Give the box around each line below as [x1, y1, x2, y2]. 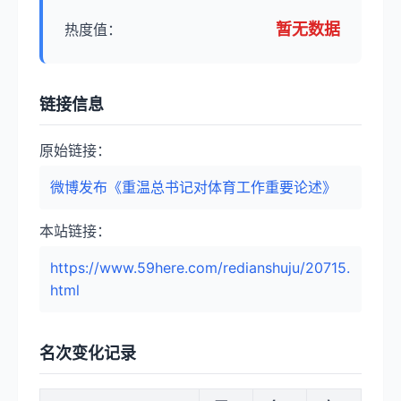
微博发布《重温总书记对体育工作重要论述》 [50, 178, 337, 196]
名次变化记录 [39, 344, 136, 363]
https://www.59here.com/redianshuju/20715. [50, 259, 350, 277]
